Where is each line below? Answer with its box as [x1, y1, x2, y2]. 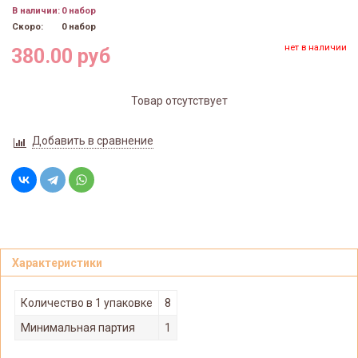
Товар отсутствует [130, 93, 228, 107]
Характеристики [12, 257, 102, 270]
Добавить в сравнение [31, 133, 153, 147]
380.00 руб [11, 44, 110, 68]
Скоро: [12, 22, 43, 33]
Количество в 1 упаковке [21, 296, 153, 309]
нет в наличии [284, 42, 347, 54]
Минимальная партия [21, 320, 135, 334]
